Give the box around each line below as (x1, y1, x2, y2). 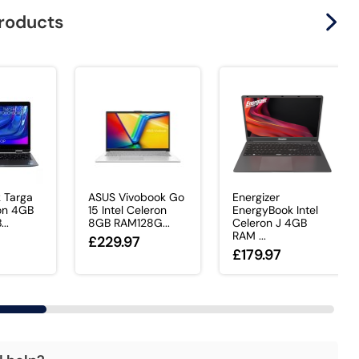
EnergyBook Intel (232, 203, 318, 218)
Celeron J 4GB (232, 216, 307, 231)
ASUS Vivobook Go (87, 190, 184, 205)
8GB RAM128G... (87, 216, 170, 231)
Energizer (232, 190, 280, 205)
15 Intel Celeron (87, 203, 167, 218)
